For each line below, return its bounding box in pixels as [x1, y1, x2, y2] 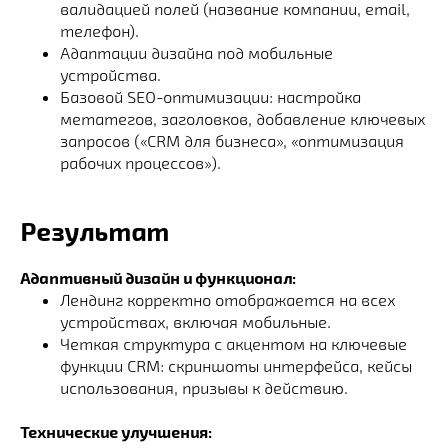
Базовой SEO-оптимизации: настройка [60, 87, 361, 107]
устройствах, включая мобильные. [60, 312, 330, 332]
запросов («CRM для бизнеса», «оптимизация [60, 131, 404, 151]
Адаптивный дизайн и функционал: [20, 268, 296, 288]
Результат [20, 215, 169, 247]
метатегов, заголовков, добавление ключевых [60, 109, 425, 129]
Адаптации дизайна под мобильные [60, 43, 333, 63]
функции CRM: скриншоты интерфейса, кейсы [60, 356, 412, 376]
